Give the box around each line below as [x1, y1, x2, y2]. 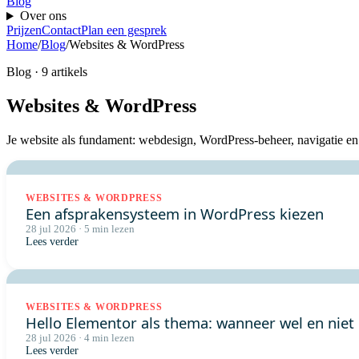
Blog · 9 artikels [6, 65, 87, 79]
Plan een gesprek [81, 23, 167, 38]
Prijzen [6, 23, 42, 38]
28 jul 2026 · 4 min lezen [26, 332, 135, 345]
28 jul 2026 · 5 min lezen [26, 223, 135, 236]
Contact [42, 23, 81, 38]
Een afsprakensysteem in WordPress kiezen [26, 204, 324, 224]
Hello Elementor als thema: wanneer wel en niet [26, 313, 354, 333]
